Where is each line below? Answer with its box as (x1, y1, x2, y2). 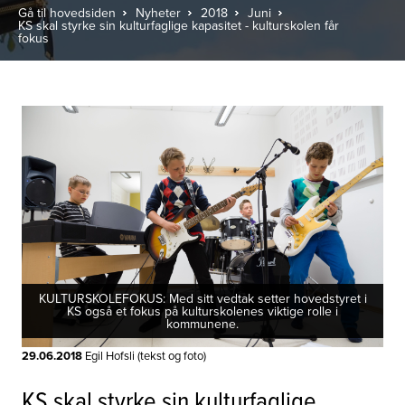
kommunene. (166, 314, 239, 333)
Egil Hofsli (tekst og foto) (82, 346, 206, 363)
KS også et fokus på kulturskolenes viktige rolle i (67, 301, 338, 320)
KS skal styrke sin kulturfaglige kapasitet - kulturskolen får (18, 16, 339, 34)
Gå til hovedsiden (18, 4, 116, 22)
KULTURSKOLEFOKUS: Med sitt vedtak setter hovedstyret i (38, 288, 367, 307)
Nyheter (136, 4, 181, 22)
